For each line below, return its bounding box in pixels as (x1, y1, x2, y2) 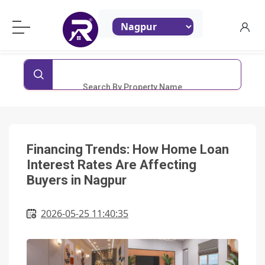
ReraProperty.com (49, 7, 172, 25)
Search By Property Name (83, 70, 182, 79)
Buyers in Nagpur (27, 173, 127, 188)
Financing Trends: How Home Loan (27, 142, 229, 157)
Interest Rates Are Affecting (27, 157, 196, 172)
